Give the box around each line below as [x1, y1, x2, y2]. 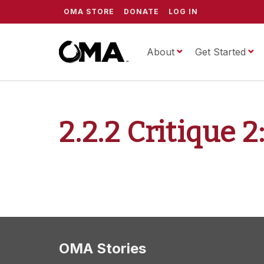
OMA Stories [59, 239, 146, 257]
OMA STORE [64, 7, 114, 16]
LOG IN [169, 7, 198, 16]
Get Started [195, 46, 246, 58]
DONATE [124, 7, 159, 16]
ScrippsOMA [184, 46, 244, 57]
